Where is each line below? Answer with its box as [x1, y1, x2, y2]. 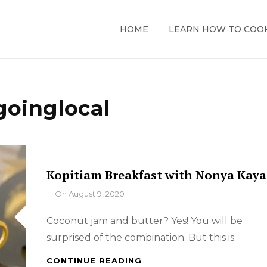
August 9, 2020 [68, 189, 125, 198]
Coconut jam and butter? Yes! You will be [46, 215, 243, 226]
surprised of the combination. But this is [46, 232, 234, 243]
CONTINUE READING [46, 256, 142, 265]
